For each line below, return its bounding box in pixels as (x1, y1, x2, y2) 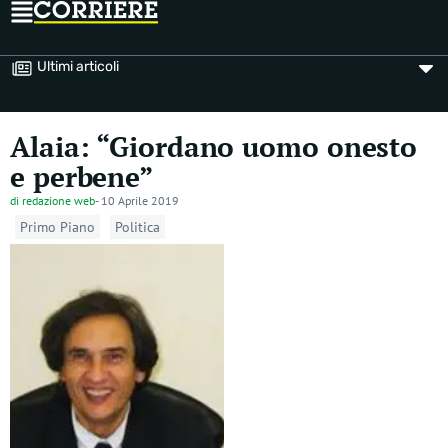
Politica (115, 218, 160, 236)
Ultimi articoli (37, 58, 119, 75)
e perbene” (10, 158, 153, 195)
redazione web (22, 193, 95, 208)
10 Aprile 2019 (101, 193, 179, 208)
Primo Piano (20, 218, 95, 236)
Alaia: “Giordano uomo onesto (10, 128, 418, 165)
